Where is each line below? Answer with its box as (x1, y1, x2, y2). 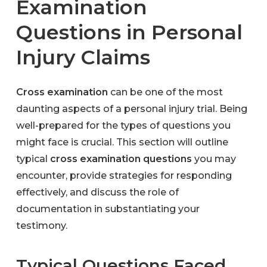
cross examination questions (50, 153, 193, 165)
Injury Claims (15, 45, 150, 70)
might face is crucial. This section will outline (16, 136, 229, 148)
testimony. (16, 220, 68, 232)
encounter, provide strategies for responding (16, 170, 232, 182)
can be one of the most (108, 86, 223, 98)
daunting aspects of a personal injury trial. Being (16, 103, 248, 115)
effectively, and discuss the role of (16, 187, 179, 198)
